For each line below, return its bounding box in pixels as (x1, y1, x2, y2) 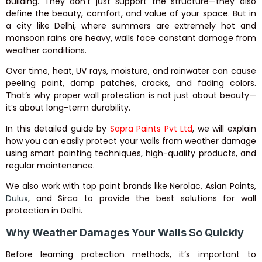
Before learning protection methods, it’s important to (6, 248, 256, 260)
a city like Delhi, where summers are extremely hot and (6, 20, 256, 32)
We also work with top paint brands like (6, 180, 170, 192)
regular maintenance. (6, 159, 95, 171)
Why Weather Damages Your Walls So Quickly (6, 226, 244, 239)
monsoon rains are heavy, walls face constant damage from (6, 32, 256, 44)
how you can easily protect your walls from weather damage (6, 135, 256, 147)
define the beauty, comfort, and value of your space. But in (6, 8, 256, 19)
